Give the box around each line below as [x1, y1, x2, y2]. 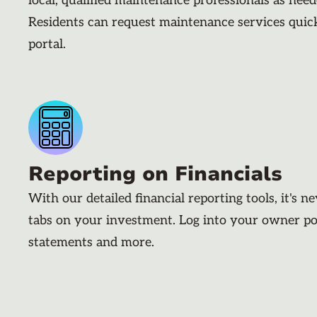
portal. [28, 36, 66, 52]
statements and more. [28, 234, 154, 250]
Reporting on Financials [28, 160, 282, 188]
